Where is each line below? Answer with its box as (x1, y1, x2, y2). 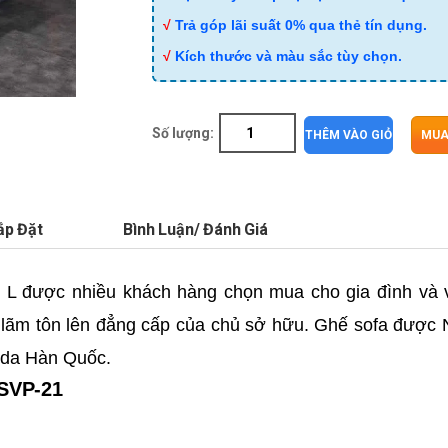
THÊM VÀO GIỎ (305, 128, 392, 142)
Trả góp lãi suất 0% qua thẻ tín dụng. (175, 17, 428, 33)
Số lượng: (152, 125, 215, 141)
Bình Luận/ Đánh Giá (123, 219, 268, 239)
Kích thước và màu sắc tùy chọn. (175, 48, 403, 64)
